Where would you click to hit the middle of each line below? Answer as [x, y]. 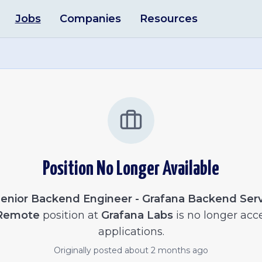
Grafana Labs [137, 215]
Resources [168, 19]
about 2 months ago [166, 250]
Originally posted [89, 250]
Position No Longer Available [131, 169]
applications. [131, 232]
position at [69, 215]
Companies [90, 19]
